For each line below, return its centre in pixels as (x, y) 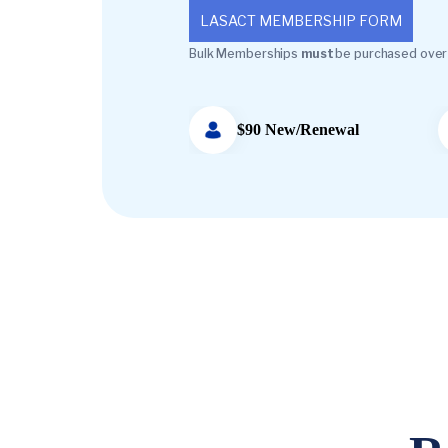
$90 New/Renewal (298, 129)
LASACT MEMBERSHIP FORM (301, 20)
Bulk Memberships (245, 53)
